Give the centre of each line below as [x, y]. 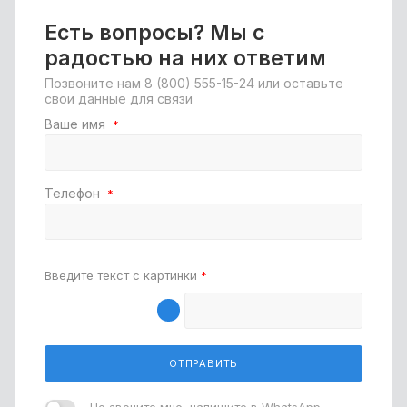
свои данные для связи [119, 99]
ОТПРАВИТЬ [203, 363]
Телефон [74, 193]
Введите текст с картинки [123, 275]
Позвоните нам [94, 83]
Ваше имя [77, 124]
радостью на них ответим [185, 58]
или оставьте [299, 83]
